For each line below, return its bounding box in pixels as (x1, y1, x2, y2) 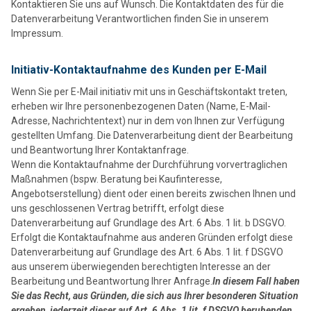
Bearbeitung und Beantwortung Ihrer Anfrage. (11, 275, 212, 287)
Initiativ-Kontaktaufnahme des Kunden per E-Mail (11, 62, 267, 76)
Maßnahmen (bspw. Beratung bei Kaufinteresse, (11, 173, 222, 185)
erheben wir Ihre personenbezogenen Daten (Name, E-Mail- (11, 100, 271, 112)
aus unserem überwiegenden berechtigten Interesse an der (11, 260, 271, 272)
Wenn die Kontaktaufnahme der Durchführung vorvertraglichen (11, 158, 287, 170)
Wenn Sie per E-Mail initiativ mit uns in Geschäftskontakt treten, (11, 85, 287, 97)
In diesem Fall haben (212, 275, 300, 287)
